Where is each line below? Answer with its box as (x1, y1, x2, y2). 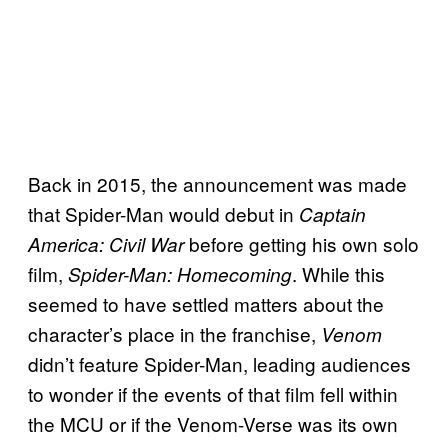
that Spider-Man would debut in (28, 199, 299, 227)
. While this (292, 259, 385, 287)
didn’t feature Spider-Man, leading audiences (28, 349, 411, 377)
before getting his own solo (184, 229, 419, 257)
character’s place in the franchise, (28, 319, 321, 347)
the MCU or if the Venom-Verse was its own (28, 409, 398, 437)
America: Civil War (28, 230, 184, 257)
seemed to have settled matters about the (28, 289, 384, 317)
